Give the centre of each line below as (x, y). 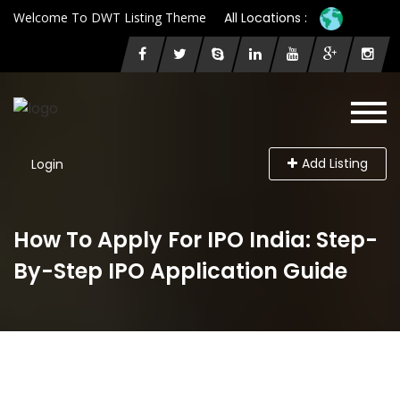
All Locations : (266, 18)
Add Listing (335, 163)
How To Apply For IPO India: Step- (196, 240)
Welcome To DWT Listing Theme (110, 17)
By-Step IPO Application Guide (180, 271)
